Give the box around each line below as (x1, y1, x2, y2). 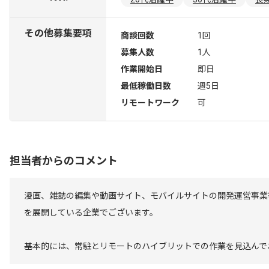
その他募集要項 (25, 28, 92, 39)
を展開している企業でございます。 (24, 208, 158, 217)
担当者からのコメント (10, 154, 118, 167)
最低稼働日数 (121, 81, 171, 91)
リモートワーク (121, 98, 180, 107)
